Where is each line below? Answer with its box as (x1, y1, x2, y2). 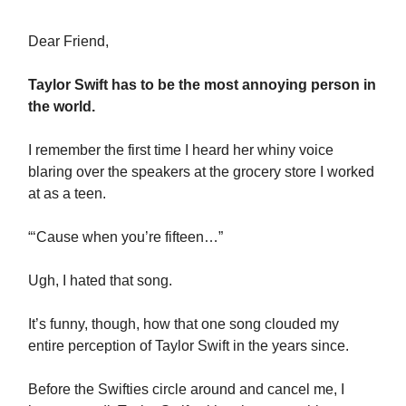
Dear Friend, (28, 34, 109, 49)
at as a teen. (28, 186, 110, 201)
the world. (28, 99, 95, 114)
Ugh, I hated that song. (28, 273, 172, 288)
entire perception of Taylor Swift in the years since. (28, 338, 353, 353)
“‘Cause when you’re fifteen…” (28, 229, 223, 245)
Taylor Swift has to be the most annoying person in (28, 77, 376, 92)
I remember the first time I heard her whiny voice (28, 142, 333, 158)
